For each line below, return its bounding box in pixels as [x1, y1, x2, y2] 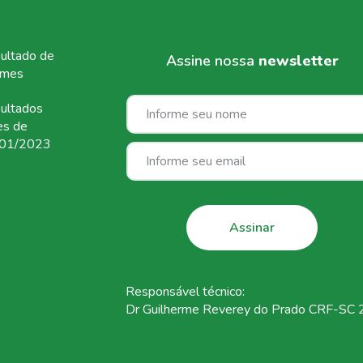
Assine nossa [165, 51, 258, 71]
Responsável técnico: [126, 283, 245, 301]
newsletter [258, 51, 339, 71]
